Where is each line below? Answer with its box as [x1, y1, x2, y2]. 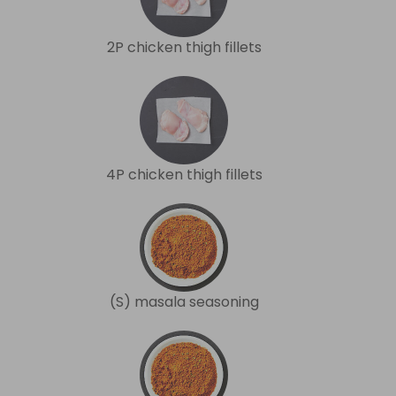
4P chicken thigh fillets [105, 164, 263, 185]
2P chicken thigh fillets [106, 36, 262, 57]
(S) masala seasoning [109, 291, 259, 312]
